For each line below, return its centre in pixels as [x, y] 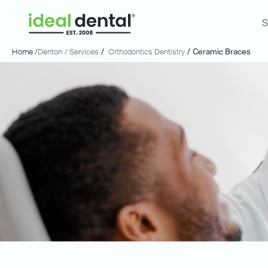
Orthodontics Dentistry [146, 52]
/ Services [81, 52]
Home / [25, 52]
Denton [50, 52]
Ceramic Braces [222, 52]
